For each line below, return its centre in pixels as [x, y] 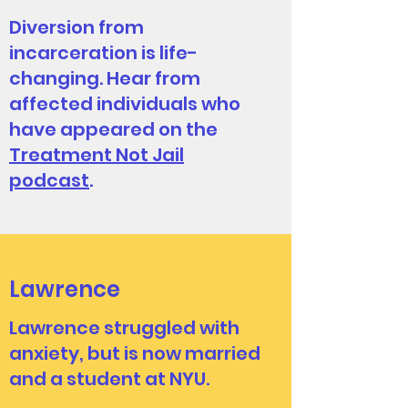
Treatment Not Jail [97, 155]
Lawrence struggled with [124, 328]
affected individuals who [125, 104]
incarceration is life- [103, 53]
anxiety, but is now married [135, 353]
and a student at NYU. [109, 379]
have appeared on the [113, 129]
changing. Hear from [105, 78]
